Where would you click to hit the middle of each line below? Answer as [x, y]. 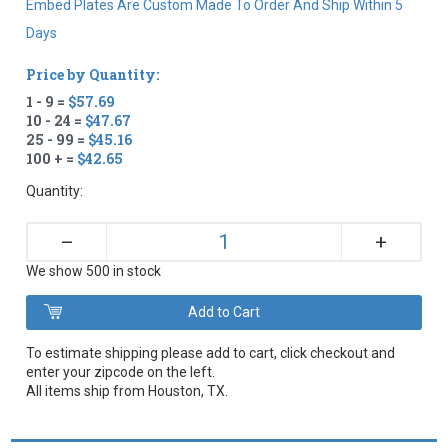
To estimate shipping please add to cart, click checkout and [211, 352]
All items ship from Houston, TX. [127, 390]
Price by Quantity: [93, 74]
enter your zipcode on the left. [121, 371]
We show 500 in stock [94, 270]
